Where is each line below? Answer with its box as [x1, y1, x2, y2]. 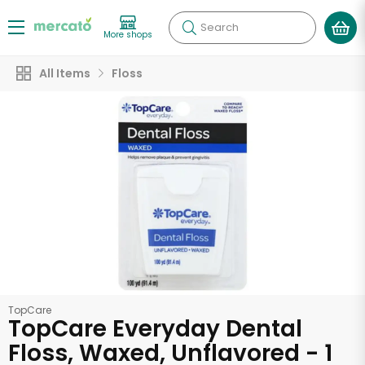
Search [200, 20, 239, 35]
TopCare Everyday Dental [8, 313, 302, 345]
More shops [103, 28, 152, 41]
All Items [39, 65, 90, 81]
